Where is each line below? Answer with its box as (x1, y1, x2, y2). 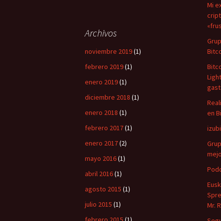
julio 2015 (85, 200, 112, 209)
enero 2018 (85, 108, 118, 117)
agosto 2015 (85, 184, 121, 193)
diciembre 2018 (85, 93, 130, 102)
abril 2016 (85, 169, 113, 178)
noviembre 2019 (85, 47, 132, 56)
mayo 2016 (85, 154, 116, 163)
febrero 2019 (85, 62, 123, 71)
